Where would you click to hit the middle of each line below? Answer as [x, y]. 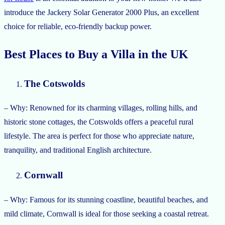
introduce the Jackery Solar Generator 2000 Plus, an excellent [101, 12]
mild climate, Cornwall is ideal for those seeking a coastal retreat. [106, 213]
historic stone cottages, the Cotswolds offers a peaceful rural [99, 122]
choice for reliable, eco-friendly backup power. [78, 26]
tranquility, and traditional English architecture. [78, 150]
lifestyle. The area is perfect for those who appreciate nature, [99, 136]
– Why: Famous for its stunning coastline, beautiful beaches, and [106, 199]
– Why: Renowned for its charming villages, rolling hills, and [101, 108]
